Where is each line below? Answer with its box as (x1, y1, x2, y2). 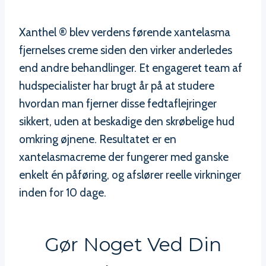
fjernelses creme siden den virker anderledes (19, 43, 232, 58)
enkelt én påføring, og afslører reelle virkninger (19, 168, 241, 182)
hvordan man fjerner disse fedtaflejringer (19, 97, 217, 111)
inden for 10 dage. (19, 186, 106, 200)
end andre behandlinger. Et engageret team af (19, 61, 242, 75)
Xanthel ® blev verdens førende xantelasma (19, 26, 230, 40)
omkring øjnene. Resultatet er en (19, 132, 176, 147)
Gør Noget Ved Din (45, 233, 221, 256)
